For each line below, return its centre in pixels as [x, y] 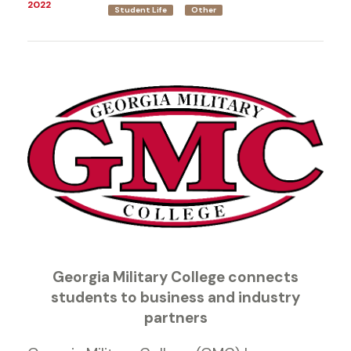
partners [175, 317]
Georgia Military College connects [175, 277]
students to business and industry [175, 297]
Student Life [141, 10]
